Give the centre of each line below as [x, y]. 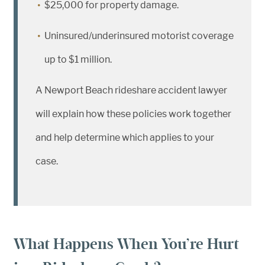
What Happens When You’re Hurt [126, 244]
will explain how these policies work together [133, 114]
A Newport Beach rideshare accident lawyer [131, 90]
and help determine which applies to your [125, 138]
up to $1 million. [78, 59]
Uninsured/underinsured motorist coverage [139, 36]
